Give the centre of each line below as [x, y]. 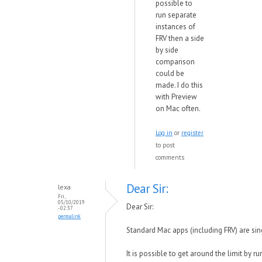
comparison [175, 62]
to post [165, 145]
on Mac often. [178, 108]
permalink [69, 216]
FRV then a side [180, 38]
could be [170, 73]
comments [170, 157]
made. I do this [179, 85]
